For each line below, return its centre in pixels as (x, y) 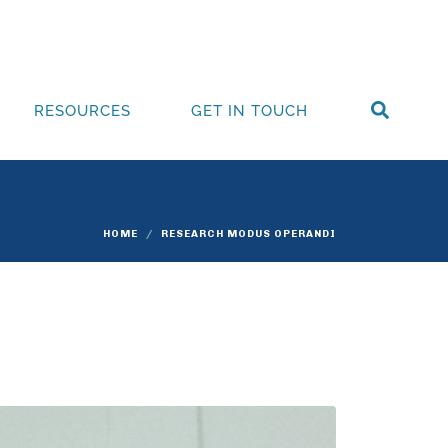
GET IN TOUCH (249, 111)
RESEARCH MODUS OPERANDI (248, 234)
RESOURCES (82, 111)
